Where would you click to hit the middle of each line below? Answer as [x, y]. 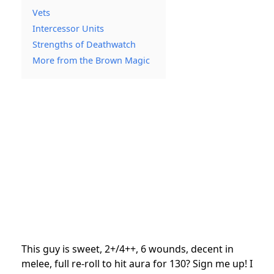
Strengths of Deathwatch [84, 44]
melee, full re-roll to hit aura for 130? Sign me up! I [137, 263]
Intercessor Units [68, 28]
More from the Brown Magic [91, 60]
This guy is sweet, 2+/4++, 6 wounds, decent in [128, 249]
